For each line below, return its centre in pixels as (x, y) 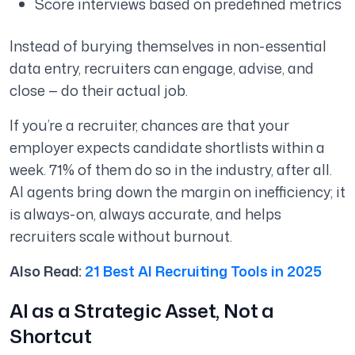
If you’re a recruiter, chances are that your (149, 126)
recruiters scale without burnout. (121, 237)
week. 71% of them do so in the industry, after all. (171, 170)
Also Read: (46, 271)
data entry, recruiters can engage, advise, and (162, 69)
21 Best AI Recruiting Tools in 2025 (202, 271)
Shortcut (51, 336)
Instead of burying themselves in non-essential (168, 46)
